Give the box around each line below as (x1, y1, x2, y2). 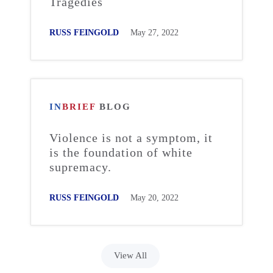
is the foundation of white (49, 146, 193, 159)
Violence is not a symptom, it (49, 131, 213, 144)
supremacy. (49, 160, 112, 174)
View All (114, 250, 147, 260)
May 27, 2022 (130, 28, 179, 37)
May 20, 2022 (130, 193, 179, 202)
